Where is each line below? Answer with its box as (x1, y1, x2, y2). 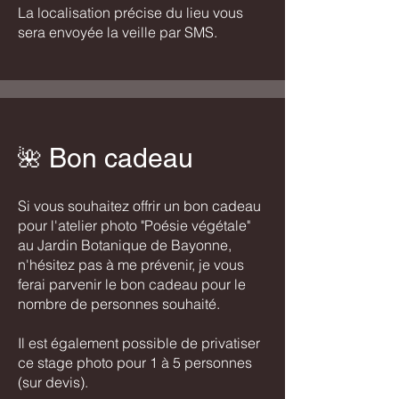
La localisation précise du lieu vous (18, 4, 243, 22)
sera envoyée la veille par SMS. (18, 23, 217, 42)
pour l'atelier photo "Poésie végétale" (18, 216, 250, 235)
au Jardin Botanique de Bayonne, (18, 236, 232, 255)
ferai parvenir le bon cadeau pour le (18, 275, 246, 294)
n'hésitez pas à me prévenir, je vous (18, 256, 244, 274)
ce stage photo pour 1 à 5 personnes (18, 354, 252, 372)
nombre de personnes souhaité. (18, 295, 220, 313)
